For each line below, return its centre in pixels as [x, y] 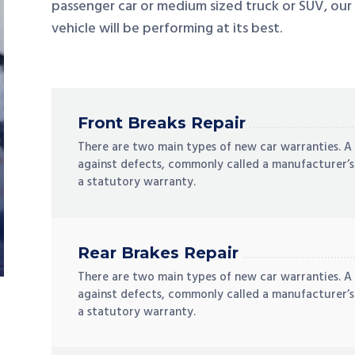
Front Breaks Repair [161, 123]
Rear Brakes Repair [158, 252]
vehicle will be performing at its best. [166, 29]
